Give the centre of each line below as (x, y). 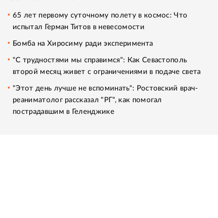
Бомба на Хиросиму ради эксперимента (83, 43)
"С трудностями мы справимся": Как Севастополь (100, 60)
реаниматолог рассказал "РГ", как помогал (87, 100)
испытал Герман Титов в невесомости (79, 27)
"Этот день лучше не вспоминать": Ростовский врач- (106, 88)
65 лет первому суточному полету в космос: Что (100, 15)
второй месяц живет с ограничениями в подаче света (107, 72)
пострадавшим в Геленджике (64, 111)
